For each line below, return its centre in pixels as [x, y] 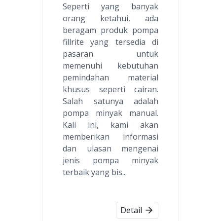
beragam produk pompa [110, 30]
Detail [131, 210]
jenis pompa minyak [110, 160]
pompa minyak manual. [110, 113]
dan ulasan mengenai [110, 148]
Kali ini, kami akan [110, 125]
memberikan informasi [110, 136]
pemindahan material [110, 77]
